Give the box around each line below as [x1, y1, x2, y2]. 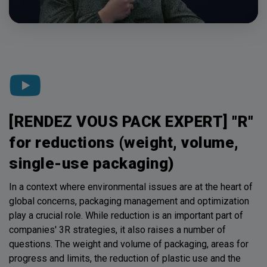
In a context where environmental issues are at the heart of [9, 181, 253, 193]
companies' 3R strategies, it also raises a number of [9, 223, 226, 235]
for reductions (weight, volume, [9, 133, 239, 151]
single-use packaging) [9, 154, 175, 172]
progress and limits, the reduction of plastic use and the [9, 252, 241, 264]
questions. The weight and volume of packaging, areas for [9, 238, 249, 250]
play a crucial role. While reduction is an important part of [9, 209, 243, 221]
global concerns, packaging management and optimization [9, 195, 249, 207]
